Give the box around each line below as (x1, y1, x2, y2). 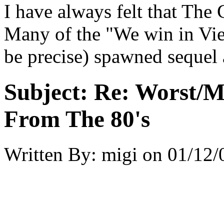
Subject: (4, 78, 88, 105)
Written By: (4, 143, 96, 165)
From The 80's (4, 105, 150, 132)
